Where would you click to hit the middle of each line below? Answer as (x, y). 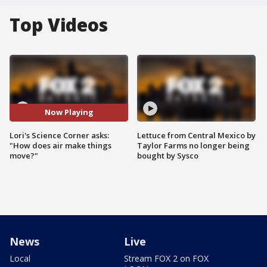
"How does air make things (60, 145)
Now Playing (69, 112)
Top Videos (59, 25)
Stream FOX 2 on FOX (166, 258)
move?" (24, 155)
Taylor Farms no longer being (193, 145)
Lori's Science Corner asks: (59, 135)
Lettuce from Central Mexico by (196, 135)
